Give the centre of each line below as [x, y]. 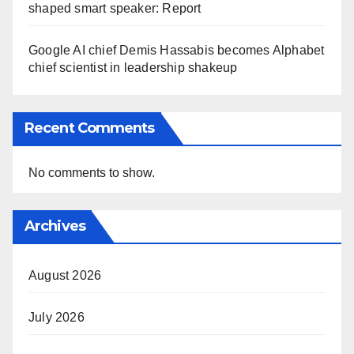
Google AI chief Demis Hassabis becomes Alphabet [177, 50]
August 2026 [65, 275]
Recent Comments [90, 128]
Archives [55, 226]
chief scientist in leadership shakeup [133, 67]
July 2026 [56, 317]
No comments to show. [92, 172]
